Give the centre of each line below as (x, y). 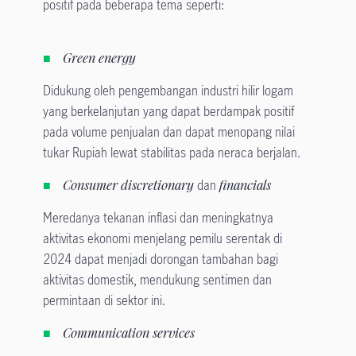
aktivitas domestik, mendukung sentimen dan (157, 280)
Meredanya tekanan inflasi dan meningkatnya (158, 218)
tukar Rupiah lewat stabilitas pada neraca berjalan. (173, 153)
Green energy (99, 58)
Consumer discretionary (130, 186)
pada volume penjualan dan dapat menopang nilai (168, 132)
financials (245, 186)
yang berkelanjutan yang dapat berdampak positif (168, 112)
